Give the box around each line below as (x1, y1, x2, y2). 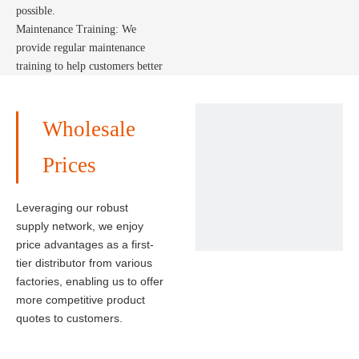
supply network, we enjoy (16, 220, 143, 232)
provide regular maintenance (16, 42, 145, 54)
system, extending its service (16, 97, 145, 109)
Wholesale (42, 117, 135, 141)
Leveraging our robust (16, 201, 128, 214)
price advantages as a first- (16, 238, 154, 251)
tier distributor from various (16, 256, 152, 269)
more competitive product (16, 293, 145, 306)
